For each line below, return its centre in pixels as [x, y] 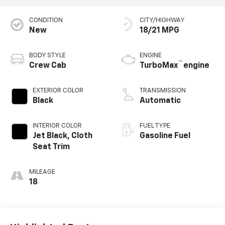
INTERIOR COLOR [57, 126]
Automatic [160, 101]
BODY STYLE [47, 55]
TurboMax [159, 66]
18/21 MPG [159, 30]
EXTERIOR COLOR [58, 90]
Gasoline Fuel [165, 136]
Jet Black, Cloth [62, 136]
